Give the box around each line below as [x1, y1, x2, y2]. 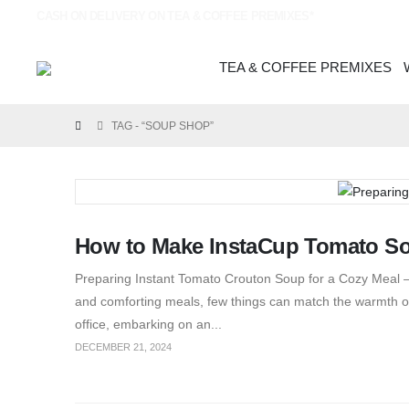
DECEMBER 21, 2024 [75, 341, 172, 352]
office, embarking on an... [75, 316, 222, 331]
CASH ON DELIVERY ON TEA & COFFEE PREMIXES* [37, 8, 314, 23]
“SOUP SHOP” [142, 120, 214, 132]
